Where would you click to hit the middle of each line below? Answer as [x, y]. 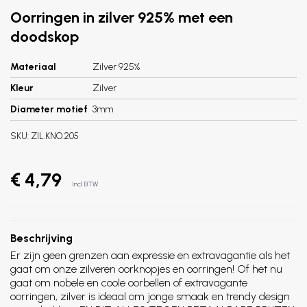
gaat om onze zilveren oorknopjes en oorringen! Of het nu [146, 269]
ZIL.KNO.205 [55, 136]
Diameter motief [49, 109]
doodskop [45, 37]
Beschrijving [41, 238]
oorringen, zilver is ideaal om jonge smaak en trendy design [150, 296]
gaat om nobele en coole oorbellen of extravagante [129, 283]
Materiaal [33, 67]
